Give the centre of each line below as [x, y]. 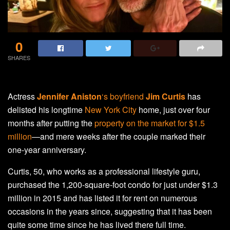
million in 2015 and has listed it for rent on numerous [102, 198]
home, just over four [173, 109]
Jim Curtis [166, 96]
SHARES [19, 57]
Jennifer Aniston [69, 96]
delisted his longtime [46, 109]
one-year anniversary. [47, 149]
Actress [22, 96]
